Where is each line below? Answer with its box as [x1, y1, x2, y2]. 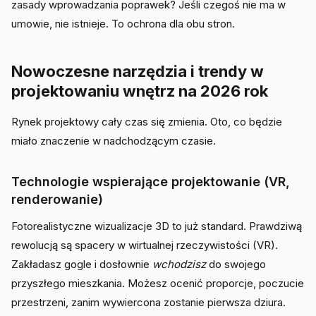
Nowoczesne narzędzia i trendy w [11, 62, 264, 80]
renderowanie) [11, 192, 103, 207]
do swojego [206, 257, 266, 271]
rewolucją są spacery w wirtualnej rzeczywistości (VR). [11, 238, 278, 252]
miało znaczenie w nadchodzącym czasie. [11, 134, 216, 147]
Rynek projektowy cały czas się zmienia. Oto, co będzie [11, 115, 282, 128]
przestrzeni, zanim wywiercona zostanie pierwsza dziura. [11, 296, 286, 309]
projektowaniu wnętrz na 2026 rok [11, 82, 268, 100]
